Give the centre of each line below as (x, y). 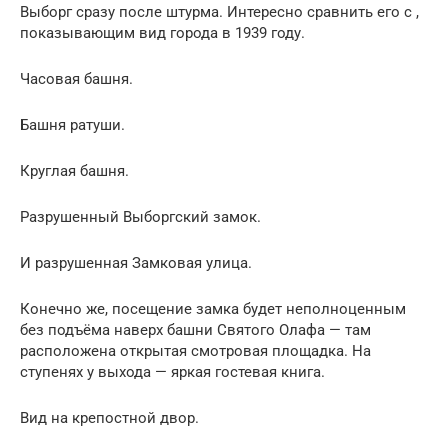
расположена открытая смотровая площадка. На (195, 350)
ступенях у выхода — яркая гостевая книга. (172, 371)
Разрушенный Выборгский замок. (140, 216)
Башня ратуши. (72, 124)
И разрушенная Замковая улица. (136, 262)
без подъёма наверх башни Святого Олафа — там (195, 329)
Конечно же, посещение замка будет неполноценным (213, 308)
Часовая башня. (76, 78)
